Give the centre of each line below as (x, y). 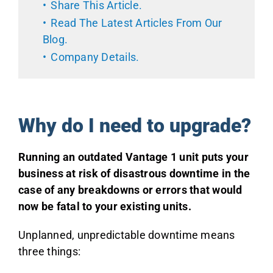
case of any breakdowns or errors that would (130, 190)
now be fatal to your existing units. (105, 206)
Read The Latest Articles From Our (136, 23)
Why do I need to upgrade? (134, 125)
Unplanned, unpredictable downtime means (126, 235)
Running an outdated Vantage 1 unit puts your (133, 157)
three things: (49, 251)
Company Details (94, 57)
